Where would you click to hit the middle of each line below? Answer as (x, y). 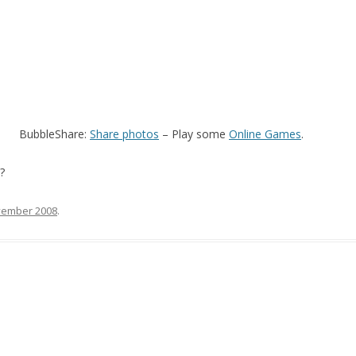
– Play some (194, 134)
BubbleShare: (54, 134)
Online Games (265, 134)
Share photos (124, 134)
